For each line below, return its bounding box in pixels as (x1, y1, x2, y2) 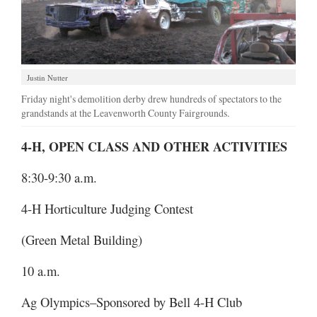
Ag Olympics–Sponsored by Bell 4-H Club (21, 293, 242, 311)
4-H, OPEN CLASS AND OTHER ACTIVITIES (21, 137, 287, 156)
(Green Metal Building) (21, 231, 142, 248)
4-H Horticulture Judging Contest (21, 200, 193, 217)
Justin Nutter (27, 72, 68, 83)
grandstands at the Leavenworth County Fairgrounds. (21, 106, 229, 120)
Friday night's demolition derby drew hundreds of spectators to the (21, 92, 282, 105)
